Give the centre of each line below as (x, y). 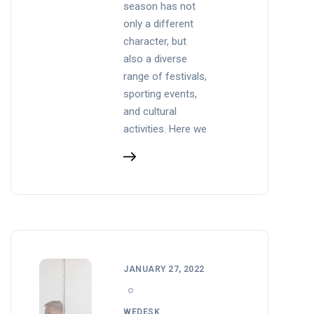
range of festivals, (165, 76)
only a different (159, 23)
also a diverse (156, 59)
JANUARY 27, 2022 (164, 269)
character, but (155, 41)
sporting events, (161, 94)
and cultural (150, 111)
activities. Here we (165, 129)
